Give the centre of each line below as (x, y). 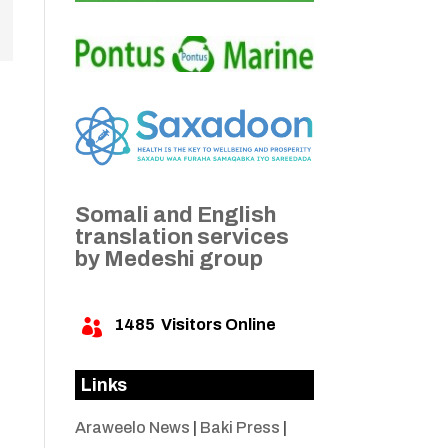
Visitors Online (215, 325)
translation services (181, 237)
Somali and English (175, 215)
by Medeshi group (168, 259)
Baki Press (239, 428)
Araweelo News (132, 428)
